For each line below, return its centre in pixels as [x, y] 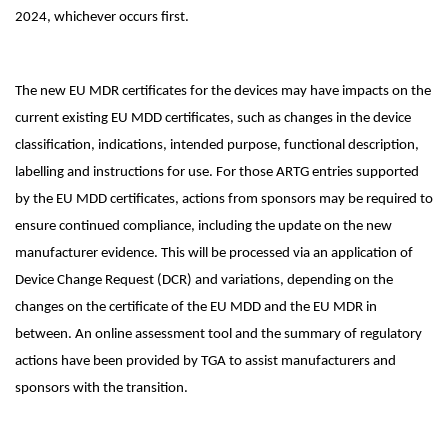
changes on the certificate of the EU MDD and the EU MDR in [196, 307]
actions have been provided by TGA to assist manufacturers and [205, 361]
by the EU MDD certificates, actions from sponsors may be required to [224, 199]
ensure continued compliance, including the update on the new [203, 226]
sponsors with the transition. [101, 388]
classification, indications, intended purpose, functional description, [217, 145]
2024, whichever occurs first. [102, 17]
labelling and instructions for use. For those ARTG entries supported [217, 172]
